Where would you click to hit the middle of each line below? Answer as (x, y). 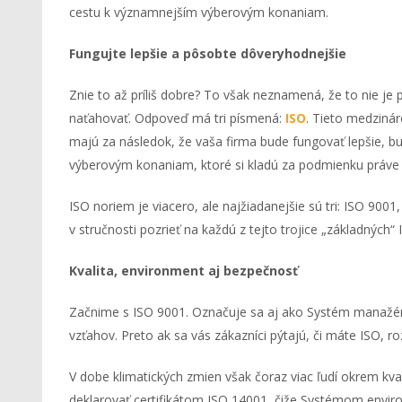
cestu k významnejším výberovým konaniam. (199, 13)
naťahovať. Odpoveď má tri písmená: (177, 118)
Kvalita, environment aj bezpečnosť (184, 271)
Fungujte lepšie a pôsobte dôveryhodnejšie (208, 54)
